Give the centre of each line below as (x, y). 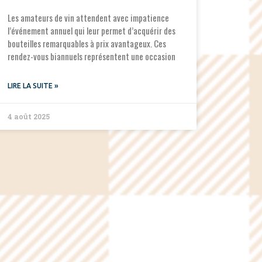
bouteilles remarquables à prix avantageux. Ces (87, 44)
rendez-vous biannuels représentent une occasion (91, 56)
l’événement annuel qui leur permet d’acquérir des (91, 31)
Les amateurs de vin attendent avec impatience (88, 18)
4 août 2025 (28, 117)
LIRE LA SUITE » (33, 86)
